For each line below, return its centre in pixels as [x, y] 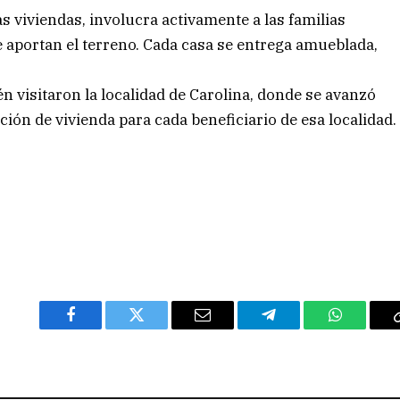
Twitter [158, 328]
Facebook [100, 328]
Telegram [298, 328]
